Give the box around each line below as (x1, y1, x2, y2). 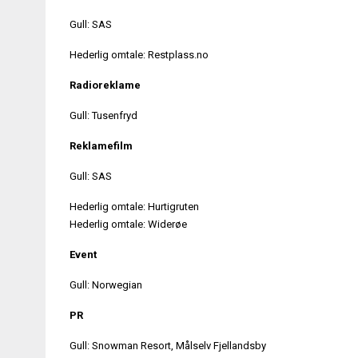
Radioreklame (70, 78, 141, 91)
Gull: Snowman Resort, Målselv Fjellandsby (70, 339, 266, 352)
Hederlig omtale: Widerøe (70, 217, 187, 230)
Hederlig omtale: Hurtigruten (70, 200, 199, 213)
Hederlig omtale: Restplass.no (70, 48, 209, 61)
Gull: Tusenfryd (70, 109, 137, 121)
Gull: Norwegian (70, 278, 142, 291)
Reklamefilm (70, 139, 133, 152)
